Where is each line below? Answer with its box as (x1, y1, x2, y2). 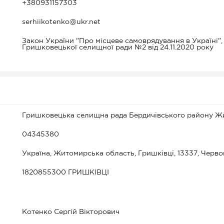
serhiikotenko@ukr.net (22, 19, 100, 25)
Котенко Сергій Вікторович (22, 209, 119, 215)
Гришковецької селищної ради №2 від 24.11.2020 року (22, 44, 213, 50)
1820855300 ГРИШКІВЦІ (22, 169, 109, 175)
